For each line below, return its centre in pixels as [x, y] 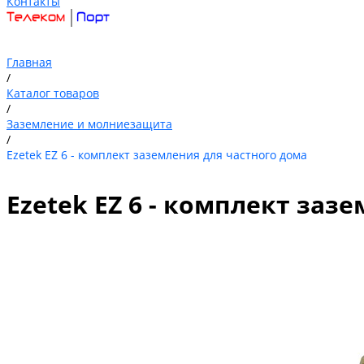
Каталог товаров [53, 93]
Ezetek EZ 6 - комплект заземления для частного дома [157, 155]
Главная [29, 62]
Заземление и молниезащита [89, 124]
